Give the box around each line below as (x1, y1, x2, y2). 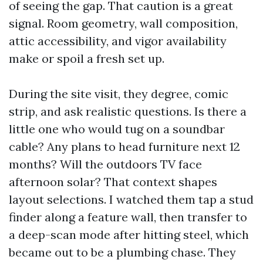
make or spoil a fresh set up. (9, 51, 164, 66)
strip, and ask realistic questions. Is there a (9, 104, 247, 119)
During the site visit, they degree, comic (9, 86, 228, 101)
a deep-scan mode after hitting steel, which (9, 227, 249, 242)
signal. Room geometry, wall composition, (9, 16, 238, 31)
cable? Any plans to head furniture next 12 (9, 139, 240, 154)
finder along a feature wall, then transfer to (9, 210, 247, 224)
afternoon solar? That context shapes (9, 174, 217, 189)
